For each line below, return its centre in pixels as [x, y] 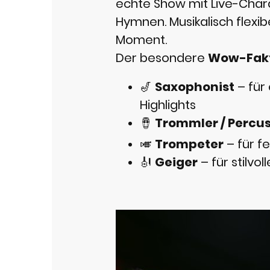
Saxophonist [195, 87]
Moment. [141, 40]
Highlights [168, 105]
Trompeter [189, 144]
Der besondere [162, 58]
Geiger [176, 162]
